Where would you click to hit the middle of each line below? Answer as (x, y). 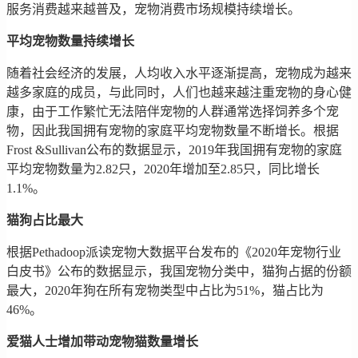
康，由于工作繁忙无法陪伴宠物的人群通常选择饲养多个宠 (173, 111)
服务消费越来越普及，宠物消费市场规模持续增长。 (153, 9)
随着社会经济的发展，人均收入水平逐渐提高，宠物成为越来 (179, 73)
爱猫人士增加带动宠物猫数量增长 (102, 341)
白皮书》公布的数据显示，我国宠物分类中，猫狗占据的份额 (179, 271)
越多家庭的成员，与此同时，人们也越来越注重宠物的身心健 (179, 92)
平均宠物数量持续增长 (70, 41)
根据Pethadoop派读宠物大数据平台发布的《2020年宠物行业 (174, 252)
